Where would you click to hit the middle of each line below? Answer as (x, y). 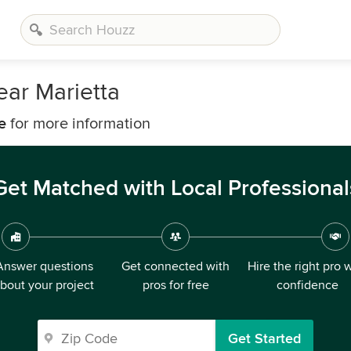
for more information (78, 124)
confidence (307, 285)
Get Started (264, 338)
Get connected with (175, 266)
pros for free (175, 285)
